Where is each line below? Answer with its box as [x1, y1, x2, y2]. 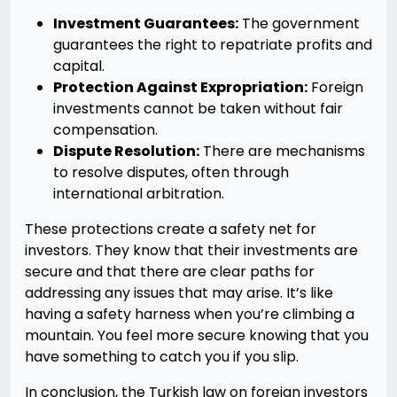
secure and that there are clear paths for [25, 261, 315, 282]
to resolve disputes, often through [53, 162, 289, 183]
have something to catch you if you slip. [25, 346, 299, 367]
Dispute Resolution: [53, 141, 199, 161]
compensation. [53, 120, 158, 140]
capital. [53, 56, 105, 76]
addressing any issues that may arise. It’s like [25, 283, 333, 303]
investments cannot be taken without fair [53, 98, 343, 119]
